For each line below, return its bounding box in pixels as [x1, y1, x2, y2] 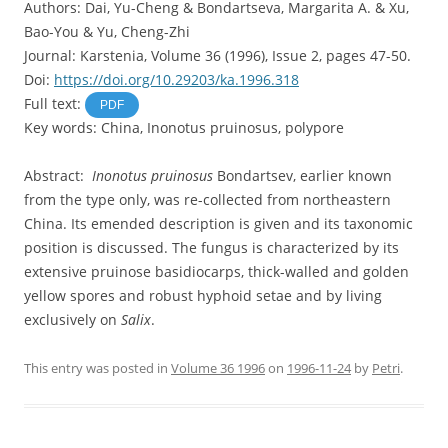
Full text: [24, 94, 85, 113]
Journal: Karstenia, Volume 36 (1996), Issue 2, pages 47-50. [24, 46, 411, 65]
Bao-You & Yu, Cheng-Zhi [24, 22, 190, 41]
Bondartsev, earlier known [213, 166, 392, 185]
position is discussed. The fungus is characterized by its [24, 238, 399, 257]
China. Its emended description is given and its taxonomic [24, 214, 413, 233]
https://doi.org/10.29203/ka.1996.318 [54, 70, 299, 89]
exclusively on [24, 310, 121, 329]
